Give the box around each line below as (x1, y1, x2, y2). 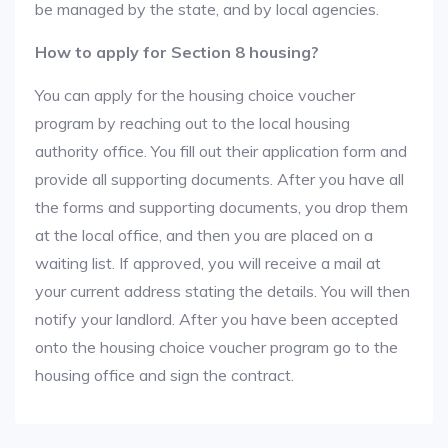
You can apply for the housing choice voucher (35, 85, 355, 105)
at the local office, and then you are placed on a (35, 225, 373, 245)
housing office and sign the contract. (35, 365, 294, 385)
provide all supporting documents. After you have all (35, 169, 404, 189)
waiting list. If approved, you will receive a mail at (35, 253, 381, 273)
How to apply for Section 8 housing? (35, 42, 319, 62)
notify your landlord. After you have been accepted (35, 309, 398, 329)
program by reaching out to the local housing (35, 113, 350, 133)
